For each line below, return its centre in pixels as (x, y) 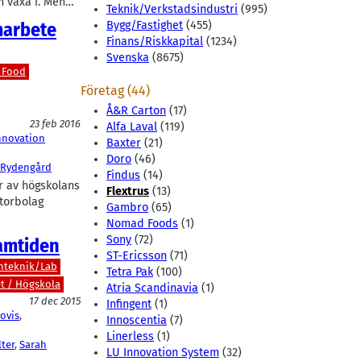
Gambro (127, 208)
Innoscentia (137, 321)
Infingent (129, 305)
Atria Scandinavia (152, 288)
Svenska (128, 58)
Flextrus (128, 192)
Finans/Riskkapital (155, 42)
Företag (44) (115, 91)
